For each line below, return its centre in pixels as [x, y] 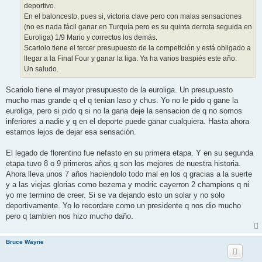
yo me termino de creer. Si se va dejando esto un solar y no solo [115, 195]
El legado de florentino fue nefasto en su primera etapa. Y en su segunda [130, 153]
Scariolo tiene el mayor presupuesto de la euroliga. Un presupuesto [119, 90]
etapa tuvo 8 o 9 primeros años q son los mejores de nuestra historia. [123, 164]
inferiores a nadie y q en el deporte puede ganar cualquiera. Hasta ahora [127, 122]
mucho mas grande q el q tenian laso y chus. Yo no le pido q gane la [122, 101]
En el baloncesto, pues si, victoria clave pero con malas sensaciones [133, 16]
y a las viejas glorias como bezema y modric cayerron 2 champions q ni [127, 185]
